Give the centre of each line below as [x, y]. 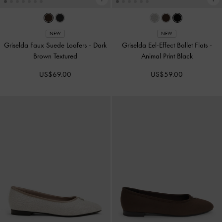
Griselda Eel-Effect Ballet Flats [166, 45]
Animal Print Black [167, 56]
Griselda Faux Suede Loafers [46, 45]
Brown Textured [55, 56]
